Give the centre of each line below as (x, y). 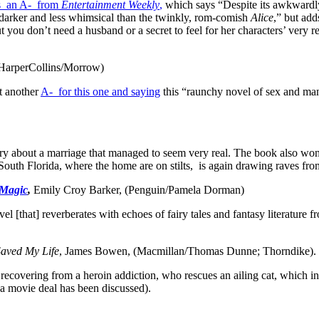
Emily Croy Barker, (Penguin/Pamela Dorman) (137, 189)
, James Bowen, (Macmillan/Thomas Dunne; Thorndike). (188, 251)
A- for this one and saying (100, 91)
